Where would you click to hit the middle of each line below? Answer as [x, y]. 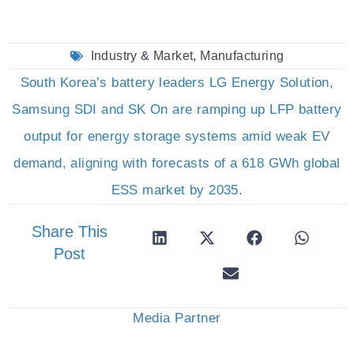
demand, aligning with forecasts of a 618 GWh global [177, 163]
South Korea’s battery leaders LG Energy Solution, [177, 82]
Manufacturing [242, 55]
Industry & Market [142, 55]
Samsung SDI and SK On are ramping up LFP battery [177, 109]
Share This [69, 231]
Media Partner [177, 318]
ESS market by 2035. [177, 190]
